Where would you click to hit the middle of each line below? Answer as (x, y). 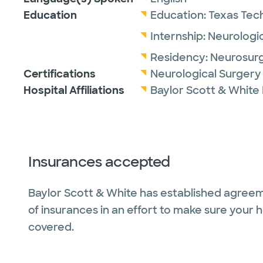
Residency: (180, 58)
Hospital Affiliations (74, 90)
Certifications (60, 74)
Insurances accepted (99, 162)
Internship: (179, 36)
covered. (51, 227)
